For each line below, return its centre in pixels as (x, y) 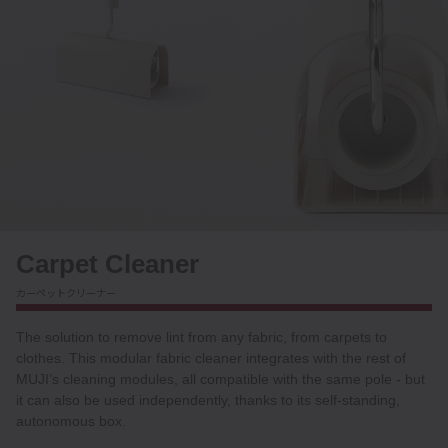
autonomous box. (71, 421)
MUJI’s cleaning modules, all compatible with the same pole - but (220, 379)
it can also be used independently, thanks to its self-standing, (208, 400)
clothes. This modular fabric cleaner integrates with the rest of (211, 358)
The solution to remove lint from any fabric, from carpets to (201, 337)
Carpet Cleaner (107, 263)
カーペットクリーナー (66, 292)
